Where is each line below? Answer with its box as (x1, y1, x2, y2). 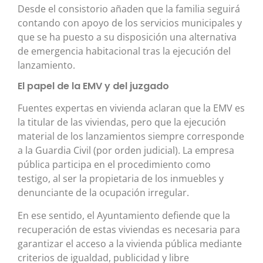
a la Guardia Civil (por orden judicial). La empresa (18, 144, 234, 157)
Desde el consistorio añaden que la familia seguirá (18, 2, 240, 15)
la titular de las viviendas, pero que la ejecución (18, 116, 226, 129)
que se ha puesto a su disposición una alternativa (18, 30, 237, 43)
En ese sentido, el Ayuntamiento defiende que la (18, 208, 230, 222)
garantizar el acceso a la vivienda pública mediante (18, 237, 242, 250)
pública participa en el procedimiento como (18, 158, 211, 171)
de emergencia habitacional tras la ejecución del (18, 44, 231, 58)
